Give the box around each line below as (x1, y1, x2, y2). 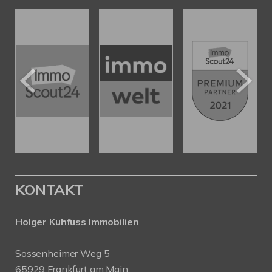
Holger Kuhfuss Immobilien (15, 215, 139, 228)
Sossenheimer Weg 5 (15, 246, 110, 259)
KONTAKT (15, 180, 84, 199)
